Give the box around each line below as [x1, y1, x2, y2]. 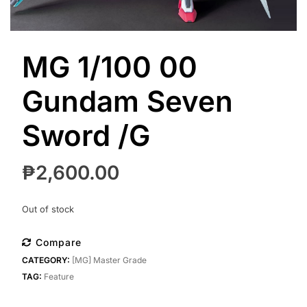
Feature [43, 271, 74, 282]
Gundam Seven [21, 84, 233, 119]
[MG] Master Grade [71, 255, 147, 266]
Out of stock [21, 204, 74, 215]
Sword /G [21, 118, 150, 153]
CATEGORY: [21, 255, 72, 266]
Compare [35, 236, 82, 249]
